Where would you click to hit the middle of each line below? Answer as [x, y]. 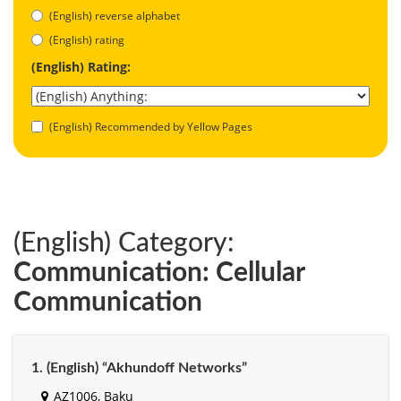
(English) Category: [124, 243]
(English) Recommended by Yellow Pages [151, 126]
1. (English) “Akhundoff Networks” [139, 367]
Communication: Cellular [159, 273]
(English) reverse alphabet [115, 15]
